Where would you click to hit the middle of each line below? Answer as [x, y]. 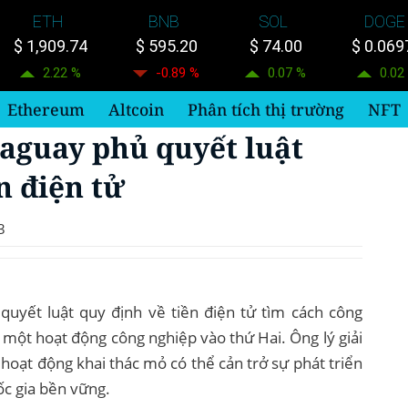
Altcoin [136, 109]
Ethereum [46, 109]
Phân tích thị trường [265, 109]
